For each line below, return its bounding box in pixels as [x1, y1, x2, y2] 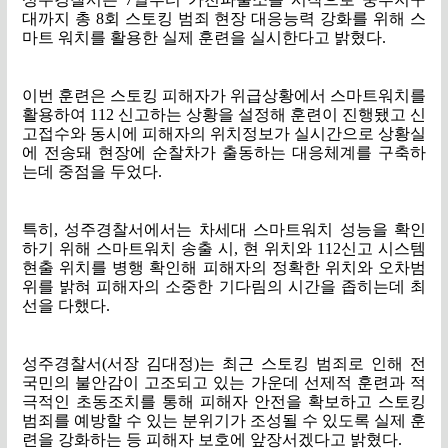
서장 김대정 [107, 354, 194, 372]
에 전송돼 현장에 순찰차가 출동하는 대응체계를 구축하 [22, 143, 426, 161]
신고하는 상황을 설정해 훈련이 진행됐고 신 [118, 105, 426, 123]
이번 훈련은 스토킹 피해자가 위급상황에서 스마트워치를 [22, 86, 426, 104]
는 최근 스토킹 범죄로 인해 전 [199, 354, 426, 372]
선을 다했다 [22, 296, 106, 314]
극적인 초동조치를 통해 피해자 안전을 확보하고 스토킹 [22, 392, 426, 410]
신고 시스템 [341, 239, 426, 257]
